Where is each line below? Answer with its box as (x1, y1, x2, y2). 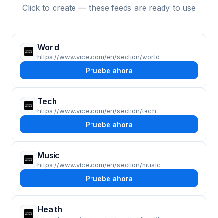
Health (37, 204, 63, 214)
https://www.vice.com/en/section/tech (37, 107, 156, 115)
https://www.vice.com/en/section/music (37, 161, 161, 169)
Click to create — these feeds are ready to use (22, 3, 196, 13)
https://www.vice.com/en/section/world (37, 53, 160, 61)
